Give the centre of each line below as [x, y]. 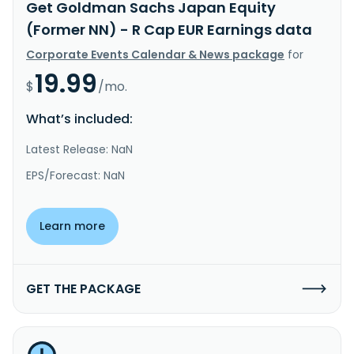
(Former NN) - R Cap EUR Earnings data [169, 29]
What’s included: [79, 119]
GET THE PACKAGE [83, 288]
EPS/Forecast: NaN [75, 175]
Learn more [72, 226]
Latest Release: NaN [79, 149]
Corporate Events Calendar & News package [155, 54]
